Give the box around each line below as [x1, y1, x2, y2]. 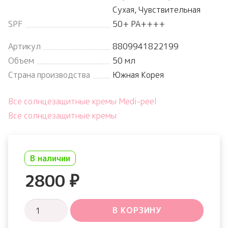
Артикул [8, 41, 41, 52]
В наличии [30, 153, 70, 164]
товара [24, 214, 50, 226]
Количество [24, 200, 70, 212]
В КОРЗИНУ [112, 205, 161, 216]
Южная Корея [112, 69, 164, 81]
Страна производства [8, 69, 90, 81]
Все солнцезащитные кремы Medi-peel [8, 96, 157, 107]
